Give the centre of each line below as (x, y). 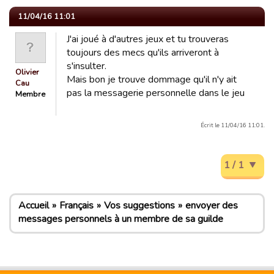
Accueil (34, 206)
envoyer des (212, 206)
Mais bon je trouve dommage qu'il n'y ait (152, 80)
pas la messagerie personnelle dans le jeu (156, 93)
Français (76, 206)
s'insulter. (87, 66)
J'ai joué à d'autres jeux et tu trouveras (148, 39)
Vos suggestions (139, 206)
